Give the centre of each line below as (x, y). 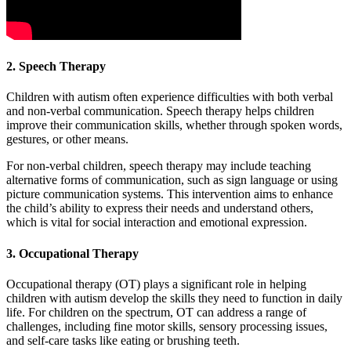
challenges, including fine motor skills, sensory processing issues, (167, 326)
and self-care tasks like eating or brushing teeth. (125, 340)
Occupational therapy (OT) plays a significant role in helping (156, 284)
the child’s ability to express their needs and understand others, (160, 208)
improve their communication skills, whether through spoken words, (174, 125)
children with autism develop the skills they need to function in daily (174, 298)
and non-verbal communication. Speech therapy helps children (160, 111)
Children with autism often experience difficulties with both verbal (170, 97)
